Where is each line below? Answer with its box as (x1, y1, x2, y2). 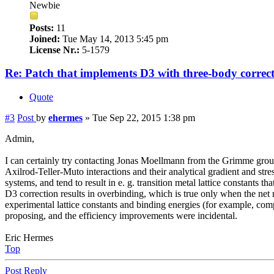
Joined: (29, 33, 60, 44)
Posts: (29, 22, 54, 33)
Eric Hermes (5, 232, 53, 243)
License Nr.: (29, 44, 80, 55)
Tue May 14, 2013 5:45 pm (60, 33, 168, 44)
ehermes (48, 113, 83, 123)
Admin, (5, 133, 34, 144)
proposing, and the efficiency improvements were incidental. (5, 210, 237, 221)
